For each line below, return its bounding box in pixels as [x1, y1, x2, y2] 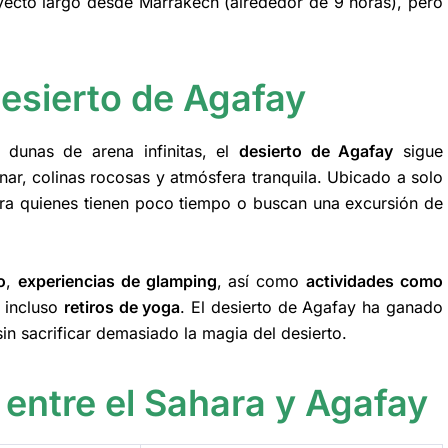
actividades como [306, 271, 444, 292]
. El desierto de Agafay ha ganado [180, 297, 444, 318]
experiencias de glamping [17, 271, 217, 292]
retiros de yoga [63, 297, 181, 318]
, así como [216, 271, 307, 292]
